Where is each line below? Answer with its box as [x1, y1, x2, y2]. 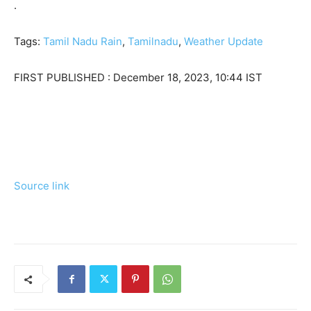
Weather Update [184, 35, 263, 49]
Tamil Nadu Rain [43, 35, 122, 49]
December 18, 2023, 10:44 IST [113, 71, 262, 85]
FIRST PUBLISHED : [14, 71, 113, 85]
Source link [14, 179, 69, 193]
